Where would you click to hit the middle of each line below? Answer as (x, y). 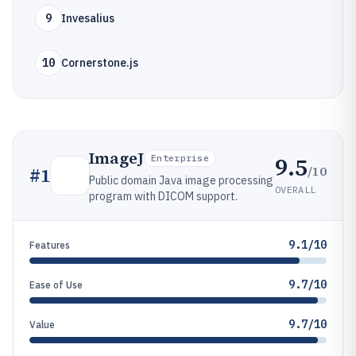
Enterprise (180, 158)
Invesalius (88, 18)
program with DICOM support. (163, 196)
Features (50, 245)
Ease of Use (56, 285)
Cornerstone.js (100, 63)
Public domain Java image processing (181, 180)
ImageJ (116, 158)
